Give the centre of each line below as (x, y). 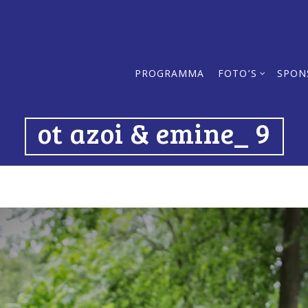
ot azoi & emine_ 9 (154, 133)
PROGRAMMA (169, 75)
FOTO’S (238, 75)
